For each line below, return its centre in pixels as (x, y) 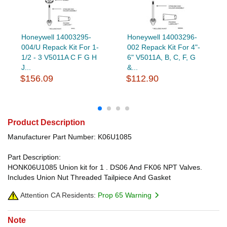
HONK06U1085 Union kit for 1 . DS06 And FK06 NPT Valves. (105, 167)
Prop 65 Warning (126, 195)
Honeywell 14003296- (162, 37)
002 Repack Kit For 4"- (163, 47)
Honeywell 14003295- (56, 37)
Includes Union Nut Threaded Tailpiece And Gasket (89, 177)
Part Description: (34, 157)
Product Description (46, 122)
